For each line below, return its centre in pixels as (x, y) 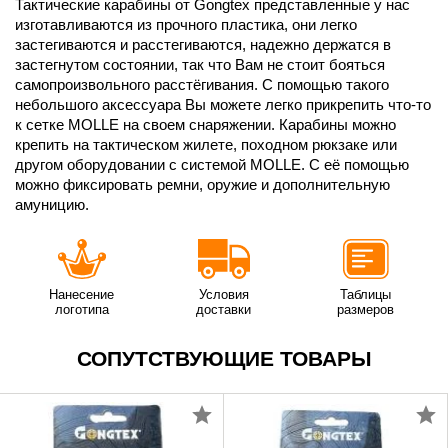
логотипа (81, 309)
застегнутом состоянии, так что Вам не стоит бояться (200, 64)
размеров (366, 309)
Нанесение (82, 294)
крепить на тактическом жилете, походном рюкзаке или (206, 144)
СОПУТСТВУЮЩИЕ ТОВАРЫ (224, 358)
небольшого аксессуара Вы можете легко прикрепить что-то (223, 104)
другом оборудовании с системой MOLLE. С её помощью (212, 164)
